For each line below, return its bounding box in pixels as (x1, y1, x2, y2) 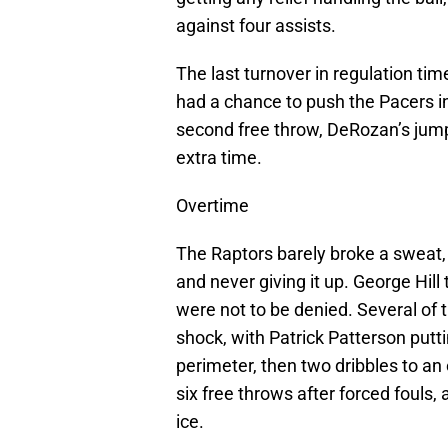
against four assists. (176, 14, 336, 36)
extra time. (176, 146, 262, 168)
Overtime (176, 194, 249, 216)
